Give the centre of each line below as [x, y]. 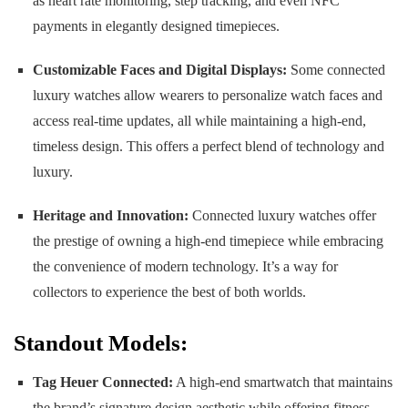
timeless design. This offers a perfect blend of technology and [208, 146]
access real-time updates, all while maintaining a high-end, [199, 120]
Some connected [336, 69]
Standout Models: [101, 342]
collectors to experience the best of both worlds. [169, 291]
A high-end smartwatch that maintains [282, 382]
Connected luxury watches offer [282, 215]
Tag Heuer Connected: [102, 382]
